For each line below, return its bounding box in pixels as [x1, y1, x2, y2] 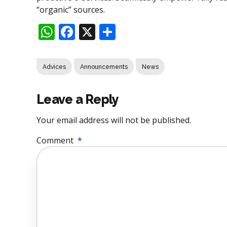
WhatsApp [55, 20, 133, 43]
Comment [36, 135, 73, 146]
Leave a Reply [36, 92, 119, 107]
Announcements [80, 63, 128, 70]
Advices [43, 63, 66, 70]
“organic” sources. [36, 4, 105, 15]
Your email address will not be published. [36, 115, 191, 126]
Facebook [75, 20, 146, 43]
